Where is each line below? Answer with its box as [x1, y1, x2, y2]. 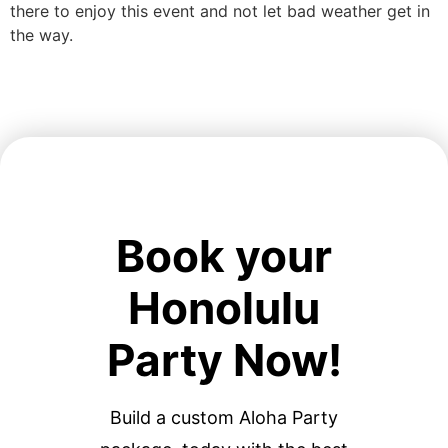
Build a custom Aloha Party [110, 407, 338, 429]
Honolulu [128, 281, 320, 336]
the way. [10, 25, 73, 46]
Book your [116, 229, 332, 284]
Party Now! [106, 333, 342, 388]
